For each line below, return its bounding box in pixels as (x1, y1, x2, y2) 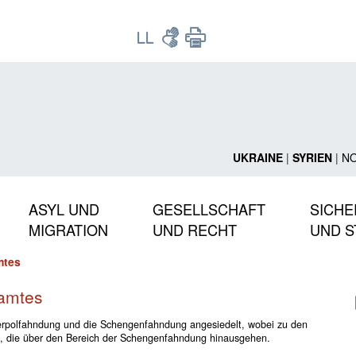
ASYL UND (29, 198, 99, 219)
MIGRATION (29, 219, 108, 240)
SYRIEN (292, 149, 332, 165)
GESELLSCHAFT (153, 198, 265, 219)
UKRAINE (232, 149, 283, 165)
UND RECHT (153, 219, 237, 240)
